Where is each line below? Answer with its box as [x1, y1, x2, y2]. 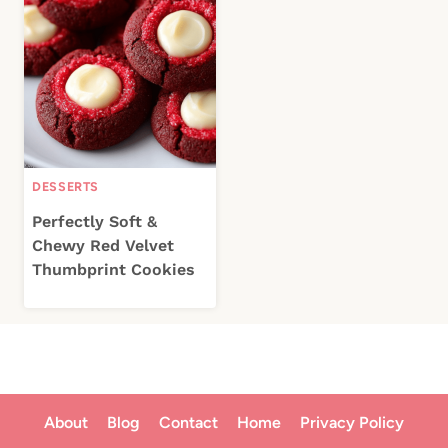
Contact [159, 413, 218, 433]
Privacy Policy [300, 413, 405, 433]
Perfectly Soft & [32, 212, 157, 232]
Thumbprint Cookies [32, 260, 195, 280]
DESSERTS [32, 178, 100, 194]
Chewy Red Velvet [32, 236, 174, 256]
